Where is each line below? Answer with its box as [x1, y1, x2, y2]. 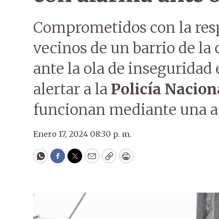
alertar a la [33, 80, 111, 98]
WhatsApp [40, 154, 86, 166]
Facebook [57, 154, 98, 166]
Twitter [74, 154, 107, 166]
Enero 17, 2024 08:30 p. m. [33, 129, 131, 139]
